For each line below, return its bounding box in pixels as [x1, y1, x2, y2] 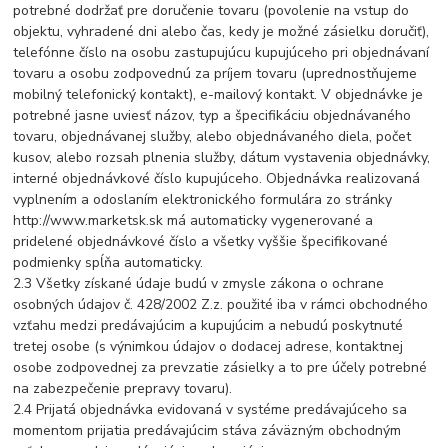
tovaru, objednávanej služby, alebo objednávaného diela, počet [13, 127, 412, 147]
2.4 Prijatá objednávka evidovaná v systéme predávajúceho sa [13, 400, 408, 420]
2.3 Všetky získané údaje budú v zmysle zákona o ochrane [13, 274, 385, 294]
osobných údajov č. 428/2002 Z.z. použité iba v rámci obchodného [13, 295, 429, 315]
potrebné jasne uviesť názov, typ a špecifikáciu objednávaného [13, 106, 412, 126]
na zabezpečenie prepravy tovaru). [13, 379, 233, 399]
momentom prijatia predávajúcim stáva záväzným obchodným [13, 421, 402, 441]
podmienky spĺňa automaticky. [13, 253, 204, 273]
